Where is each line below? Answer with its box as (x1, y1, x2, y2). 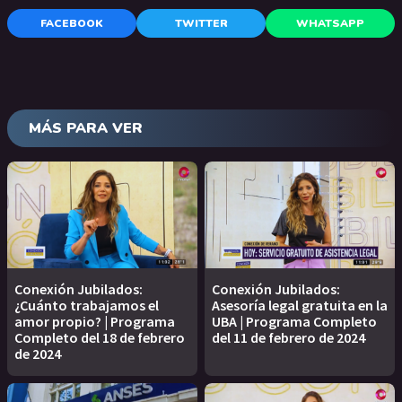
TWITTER (174, 16, 228, 31)
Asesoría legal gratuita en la (212, 296, 388, 315)
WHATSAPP (296, 16, 364, 31)
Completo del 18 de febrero (14, 328, 185, 347)
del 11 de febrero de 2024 (212, 328, 365, 347)
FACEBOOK (40, 16, 103, 31)
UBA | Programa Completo (212, 312, 377, 331)
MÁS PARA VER (29, 118, 143, 138)
